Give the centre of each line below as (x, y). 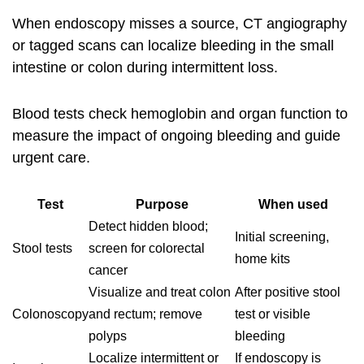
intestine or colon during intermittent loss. (145, 67)
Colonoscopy (50, 314)
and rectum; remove (145, 314)
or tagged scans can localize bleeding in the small (173, 45)
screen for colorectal (147, 248)
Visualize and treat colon (160, 292)
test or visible (273, 314)
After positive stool (288, 292)
